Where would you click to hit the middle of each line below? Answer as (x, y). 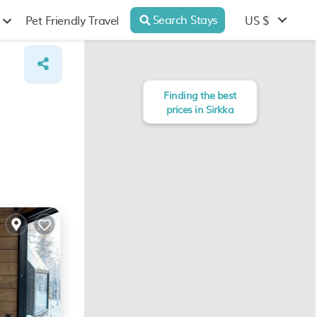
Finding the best (200, 95)
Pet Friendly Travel (72, 20)
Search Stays (185, 19)
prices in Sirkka (200, 109)
